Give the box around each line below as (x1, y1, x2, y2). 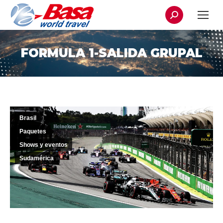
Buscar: (165, 6, 193, 17)
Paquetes (19, 128, 46, 135)
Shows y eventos (19, 141, 68, 148)
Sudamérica (19, 155, 54, 162)
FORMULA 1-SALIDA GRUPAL (20, 46, 203, 60)
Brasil (19, 114, 36, 121)
